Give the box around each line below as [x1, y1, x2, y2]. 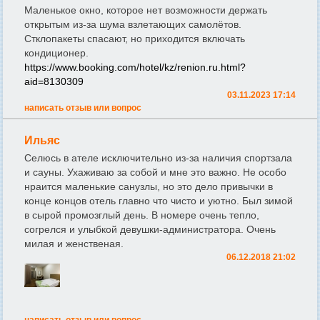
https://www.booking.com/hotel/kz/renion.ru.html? [24, 61, 246, 74]
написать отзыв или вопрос [24, 103, 141, 114]
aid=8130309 [24, 76, 84, 88]
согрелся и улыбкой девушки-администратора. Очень [24, 224, 276, 236]
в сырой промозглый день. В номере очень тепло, [24, 209, 259, 221]
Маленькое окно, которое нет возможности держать [24, 4, 267, 16]
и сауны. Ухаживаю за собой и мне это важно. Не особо [24, 166, 286, 179]
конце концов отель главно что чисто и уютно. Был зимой [24, 195, 293, 207]
